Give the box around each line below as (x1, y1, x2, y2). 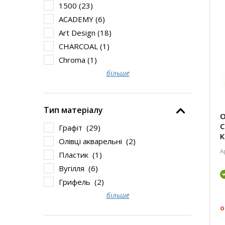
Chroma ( (59, 55, 90, 65)
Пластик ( (59, 150, 95, 160)
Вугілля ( (59, 163, 91, 173)
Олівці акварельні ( (59, 136, 129, 146)
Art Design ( (59, 28, 100, 38)
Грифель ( (59, 177, 97, 187)
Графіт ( (59, 123, 89, 133)
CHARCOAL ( (59, 41, 102, 51)
